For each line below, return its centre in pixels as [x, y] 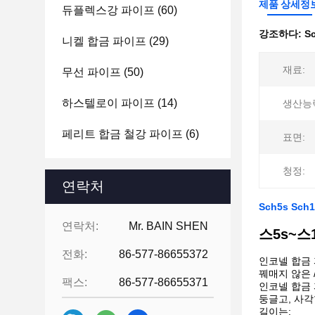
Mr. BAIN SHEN [168, 226]
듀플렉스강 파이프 [108, 10]
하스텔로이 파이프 [108, 103]
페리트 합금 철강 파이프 [122, 134]
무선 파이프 [91, 72]
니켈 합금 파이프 [104, 41]
